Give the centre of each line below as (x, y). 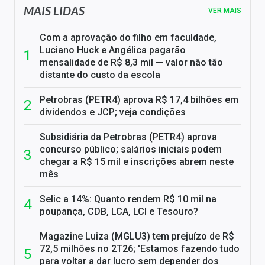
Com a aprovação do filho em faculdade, (128, 37)
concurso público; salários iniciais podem (131, 149)
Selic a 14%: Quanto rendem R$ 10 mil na (128, 199)
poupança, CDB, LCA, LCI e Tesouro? (119, 211)
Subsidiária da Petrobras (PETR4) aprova (128, 137)
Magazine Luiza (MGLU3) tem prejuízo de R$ (137, 236)
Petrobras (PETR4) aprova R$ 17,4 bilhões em (139, 99)
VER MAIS (225, 10)
